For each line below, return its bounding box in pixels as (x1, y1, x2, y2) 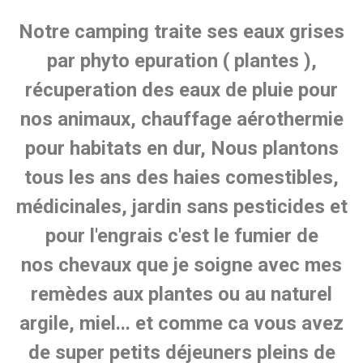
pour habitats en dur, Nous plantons (24, 137, 339, 160)
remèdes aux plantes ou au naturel (31, 283, 332, 306)
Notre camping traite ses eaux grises (19, 20, 344, 44)
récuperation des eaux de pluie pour (25, 79, 338, 102)
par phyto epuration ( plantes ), (46, 49, 317, 73)
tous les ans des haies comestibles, (24, 166, 339, 190)
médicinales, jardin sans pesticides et (15, 195, 348, 219)
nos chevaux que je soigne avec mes (21, 254, 342, 277)
